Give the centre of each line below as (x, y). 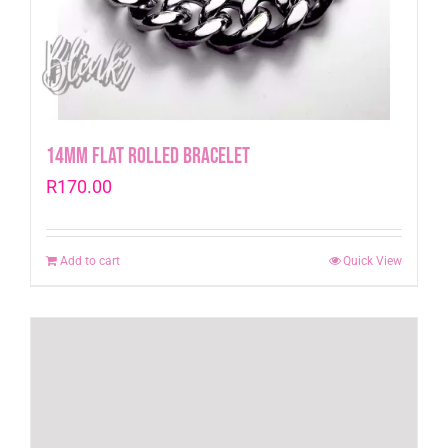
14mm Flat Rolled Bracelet (148, 156)
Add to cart (90, 261)
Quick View (372, 261)
